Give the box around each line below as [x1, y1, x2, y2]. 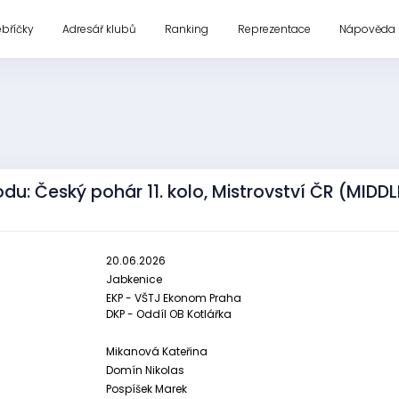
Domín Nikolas [106, 362, 184, 378]
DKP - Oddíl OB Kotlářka [106, 306, 232, 322]
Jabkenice [106, 272, 162, 287]
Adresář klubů [61, 20, 136, 37]
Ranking [165, 20, 209, 37]
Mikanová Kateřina [106, 344, 208, 359]
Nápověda [339, 20, 396, 37]
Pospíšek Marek [106, 381, 187, 396]
